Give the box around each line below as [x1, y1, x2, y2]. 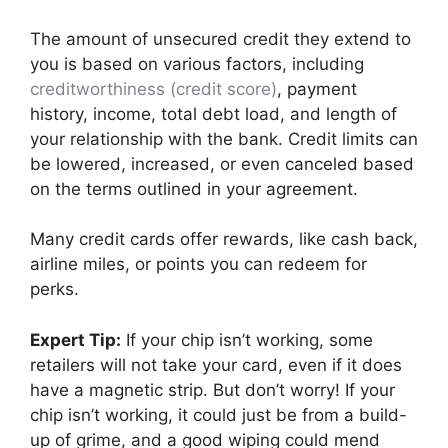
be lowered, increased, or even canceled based [30, 153, 414, 174]
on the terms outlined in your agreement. [30, 178, 358, 199]
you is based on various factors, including [30, 53, 364, 74]
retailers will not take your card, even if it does [30, 354, 402, 375]
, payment [277, 78, 357, 99]
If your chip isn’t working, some [121, 329, 373, 350]
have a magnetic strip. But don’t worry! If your [30, 379, 395, 400]
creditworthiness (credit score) [30, 78, 277, 99]
